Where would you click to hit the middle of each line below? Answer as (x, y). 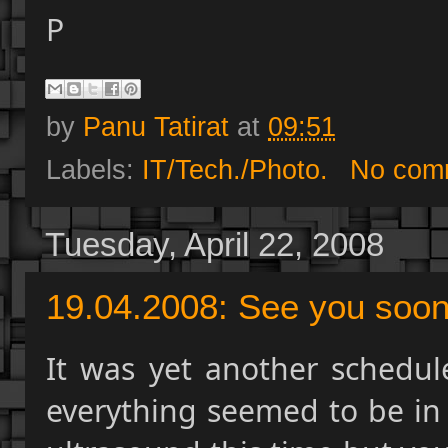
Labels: (94, 170)
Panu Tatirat (156, 127)
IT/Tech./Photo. (235, 170)
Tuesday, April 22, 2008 (214, 245)
